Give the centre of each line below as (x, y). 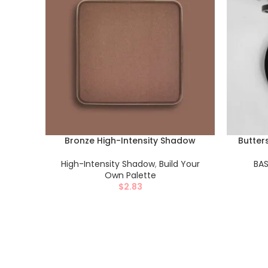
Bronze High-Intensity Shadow (130, 141)
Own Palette (130, 175)
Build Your (179, 164)
